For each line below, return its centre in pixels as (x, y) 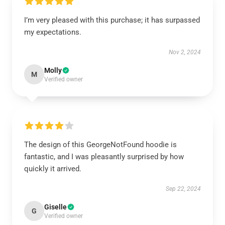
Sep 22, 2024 (183, 189)
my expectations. (53, 32)
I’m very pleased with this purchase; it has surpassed (112, 20)
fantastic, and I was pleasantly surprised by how (104, 157)
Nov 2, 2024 (185, 52)
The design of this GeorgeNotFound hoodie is (100, 145)
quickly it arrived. (53, 169)
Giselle (55, 207)
